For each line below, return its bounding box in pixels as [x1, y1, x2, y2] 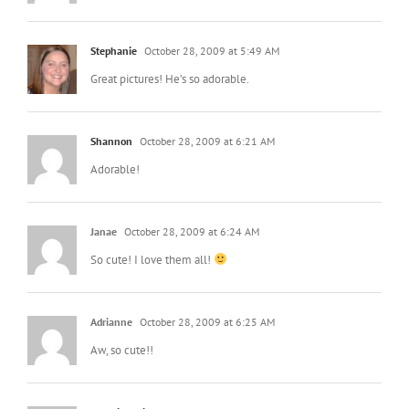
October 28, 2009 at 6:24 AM [121, 224, 259, 238]
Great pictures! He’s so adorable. [90, 70, 249, 87]
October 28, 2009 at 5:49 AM [142, 43, 279, 58]
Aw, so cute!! [90, 341, 153, 358]
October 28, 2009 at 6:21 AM [137, 133, 275, 148]
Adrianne [90, 314, 132, 329]
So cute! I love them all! [90, 251, 214, 267]
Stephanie [90, 43, 137, 58]
